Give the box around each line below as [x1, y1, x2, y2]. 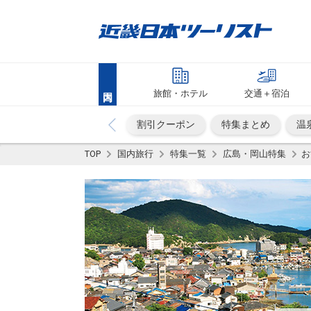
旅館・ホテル [153, 88, 208, 99]
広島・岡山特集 [223, 149, 286, 159]
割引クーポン [137, 119, 195, 130]
